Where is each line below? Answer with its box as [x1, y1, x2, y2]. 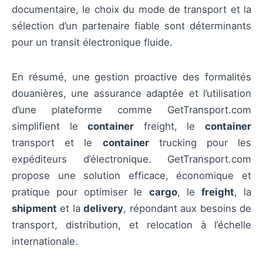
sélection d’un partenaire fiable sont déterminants [12, 20, 251, 32]
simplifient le [12, 120, 88, 132]
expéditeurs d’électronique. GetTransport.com [12, 153, 251, 165]
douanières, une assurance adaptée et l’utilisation [12, 87, 251, 99]
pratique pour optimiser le [12, 186, 149, 198]
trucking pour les [149, 136, 251, 149]
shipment [12, 202, 57, 214]
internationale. [12, 235, 78, 247]
